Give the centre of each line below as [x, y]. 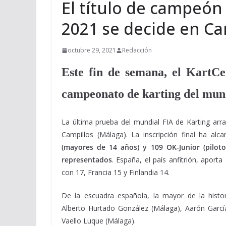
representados [87, 160]
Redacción [137, 50]
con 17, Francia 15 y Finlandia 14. [116, 172]
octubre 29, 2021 [92, 50]
